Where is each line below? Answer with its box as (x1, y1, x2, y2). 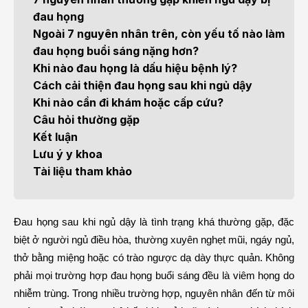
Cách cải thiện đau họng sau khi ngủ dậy (33, 78, 252, 92)
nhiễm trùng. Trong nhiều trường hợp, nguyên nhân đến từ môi (14, 288, 294, 299)
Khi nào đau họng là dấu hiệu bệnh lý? (33, 61, 237, 75)
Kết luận (33, 130, 78, 144)
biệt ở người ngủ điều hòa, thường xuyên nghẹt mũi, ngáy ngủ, (14, 234, 294, 245)
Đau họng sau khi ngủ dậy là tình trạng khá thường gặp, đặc (14, 217, 294, 228)
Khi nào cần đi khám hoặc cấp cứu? (33, 96, 223, 109)
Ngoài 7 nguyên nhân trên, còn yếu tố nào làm (33, 27, 285, 41)
